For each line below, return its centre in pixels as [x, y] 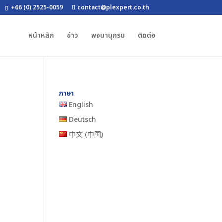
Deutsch [83, 120]
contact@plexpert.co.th [113, 7]
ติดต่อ [146, 35]
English [81, 105]
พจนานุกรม [108, 35]
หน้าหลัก [41, 35]
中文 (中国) [86, 135]
